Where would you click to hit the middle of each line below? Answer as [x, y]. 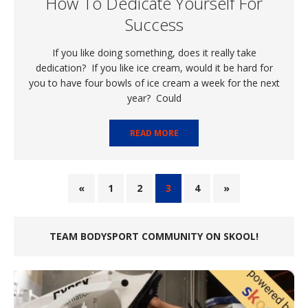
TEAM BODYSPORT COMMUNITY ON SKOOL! [154, 236]
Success [154, 25]
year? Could [154, 98]
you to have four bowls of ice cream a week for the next [154, 83]
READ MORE [154, 133]
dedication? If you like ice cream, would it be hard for [154, 68]
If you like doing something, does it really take [154, 53]
